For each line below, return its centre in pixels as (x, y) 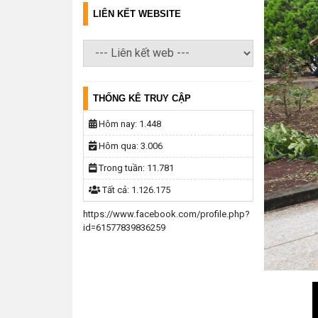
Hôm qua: (119, 146)
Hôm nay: (118, 124)
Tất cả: (116, 190)
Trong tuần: (122, 168)
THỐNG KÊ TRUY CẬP (142, 98)
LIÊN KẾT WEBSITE (137, 13)
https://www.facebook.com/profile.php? (166, 214)
